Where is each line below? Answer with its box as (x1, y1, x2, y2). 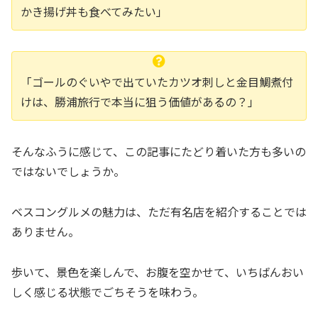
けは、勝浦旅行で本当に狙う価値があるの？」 (21, 93, 259, 111)
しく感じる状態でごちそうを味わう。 (11, 283, 204, 300)
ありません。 (11, 222, 79, 240)
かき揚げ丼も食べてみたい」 (21, 3, 168, 21)
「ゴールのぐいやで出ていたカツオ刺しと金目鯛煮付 (21, 73, 293, 91)
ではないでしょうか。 (11, 162, 125, 180)
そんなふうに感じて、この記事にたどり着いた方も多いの (11, 142, 306, 160)
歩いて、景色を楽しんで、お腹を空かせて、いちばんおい (11, 263, 304, 280)
